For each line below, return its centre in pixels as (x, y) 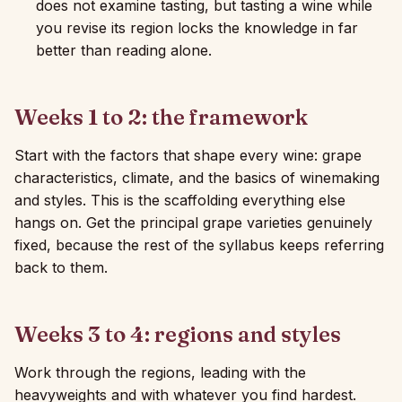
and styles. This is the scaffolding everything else (180, 200)
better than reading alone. (124, 50)
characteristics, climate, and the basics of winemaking (197, 178)
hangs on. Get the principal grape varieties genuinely (193, 223)
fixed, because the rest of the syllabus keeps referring (199, 245)
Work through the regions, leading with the (160, 372)
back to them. (61, 267)
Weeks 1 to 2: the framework (161, 117)
